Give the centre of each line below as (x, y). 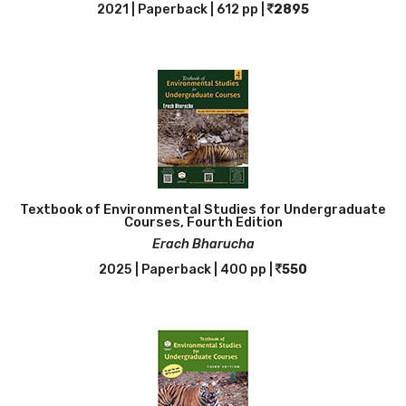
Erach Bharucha (203, 244)
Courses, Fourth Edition (203, 222)
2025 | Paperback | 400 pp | (187, 270)
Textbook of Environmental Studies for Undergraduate (203, 209)
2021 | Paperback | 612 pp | (182, 10)
